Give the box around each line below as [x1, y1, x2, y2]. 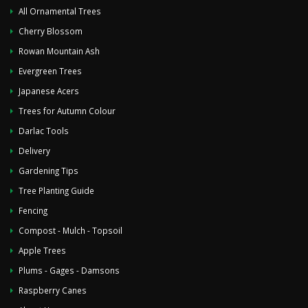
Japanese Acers [19, 85, 79, 96]
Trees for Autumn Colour [19, 104, 115, 116]
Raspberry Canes [19, 284, 87, 296]
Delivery [19, 144, 50, 156]
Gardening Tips [19, 164, 78, 176]
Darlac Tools [19, 124, 69, 136]
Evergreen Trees [19, 65, 82, 76]
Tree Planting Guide [19, 184, 94, 196]
